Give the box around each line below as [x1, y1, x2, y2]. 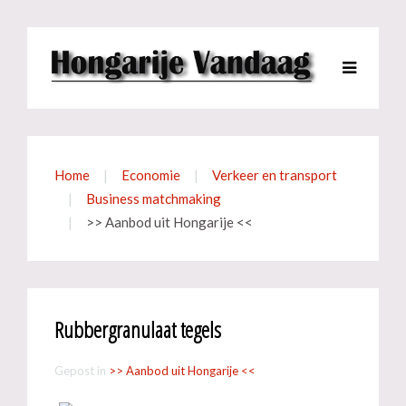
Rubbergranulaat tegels [54, 314, 221, 344]
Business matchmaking [86, 190, 221, 207]
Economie [121, 167, 180, 183]
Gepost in [54, 363, 109, 378]
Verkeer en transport [212, 167, 337, 183]
